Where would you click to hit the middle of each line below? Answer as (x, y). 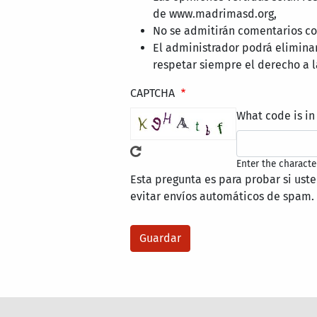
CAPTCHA (154, 93)
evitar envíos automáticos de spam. (223, 197)
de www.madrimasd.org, (215, 14)
